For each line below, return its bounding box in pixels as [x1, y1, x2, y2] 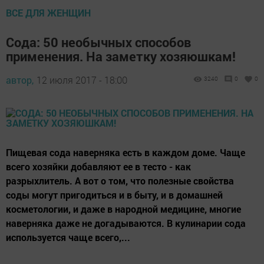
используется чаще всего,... [6, 231, 130, 244]
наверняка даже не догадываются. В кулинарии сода [6, 217, 246, 230]
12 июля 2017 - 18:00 [37, 74, 127, 87]
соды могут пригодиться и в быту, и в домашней [6, 189, 223, 202]
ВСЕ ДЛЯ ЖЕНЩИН [6, 6, 91, 19]
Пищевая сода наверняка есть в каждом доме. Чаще [6, 146, 245, 159]
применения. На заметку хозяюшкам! [6, 48, 236, 65]
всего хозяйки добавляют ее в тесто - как [6, 160, 191, 173]
